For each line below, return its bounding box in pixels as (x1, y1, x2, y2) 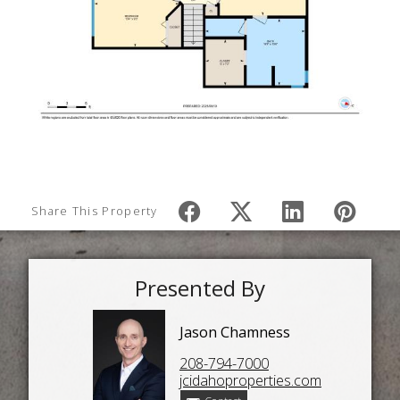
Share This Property (31, 202, 158, 219)
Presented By (135, 273, 265, 304)
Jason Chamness (179, 321, 290, 342)
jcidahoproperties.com (179, 370, 321, 390)
